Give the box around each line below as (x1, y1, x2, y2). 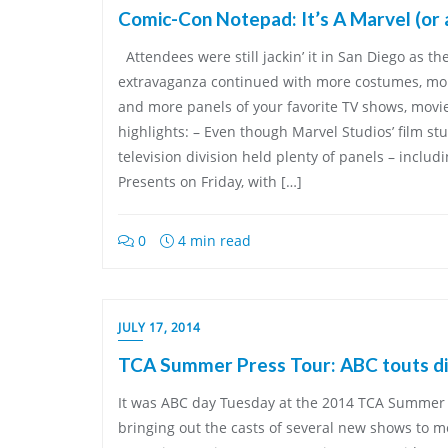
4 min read (174, 231, 251, 250)
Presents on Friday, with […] (118, 172, 302, 191)
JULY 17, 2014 (118, 319, 201, 336)
